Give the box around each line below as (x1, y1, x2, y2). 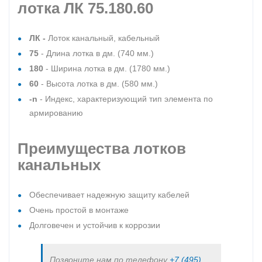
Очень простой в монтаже (29, 205, 129, 215)
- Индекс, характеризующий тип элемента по (37, 94, 213, 104)
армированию (29, 108, 83, 118)
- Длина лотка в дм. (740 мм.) (39, 49, 154, 58)
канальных (18, 156, 101, 174)
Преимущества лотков (18, 140, 186, 157)
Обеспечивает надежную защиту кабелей (29, 190, 189, 199)
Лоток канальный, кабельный (48, 33, 160, 43)
